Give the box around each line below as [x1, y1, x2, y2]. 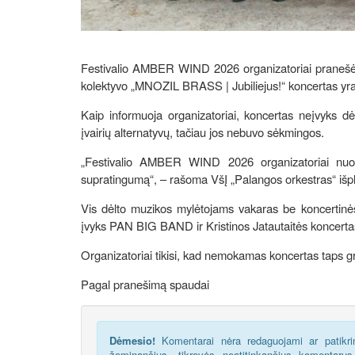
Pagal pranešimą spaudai [81, 275, 209, 292]
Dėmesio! [109, 332, 155, 348]
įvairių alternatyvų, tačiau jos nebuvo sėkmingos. [81, 123, 324, 140]
